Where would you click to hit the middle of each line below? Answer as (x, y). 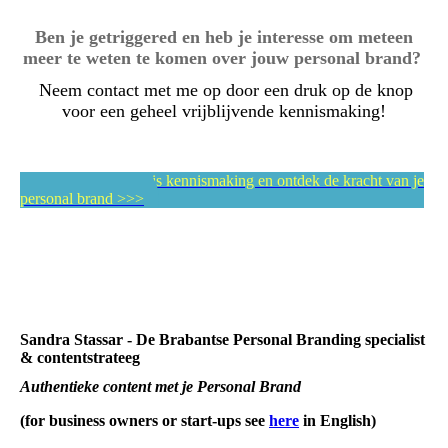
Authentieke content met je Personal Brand (162, 386)
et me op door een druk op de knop (285, 89)
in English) (337, 420)
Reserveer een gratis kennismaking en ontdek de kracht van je (229, 180)
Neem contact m (98, 89)
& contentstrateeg (80, 357)
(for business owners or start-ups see (144, 420)
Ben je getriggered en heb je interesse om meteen (224, 36)
